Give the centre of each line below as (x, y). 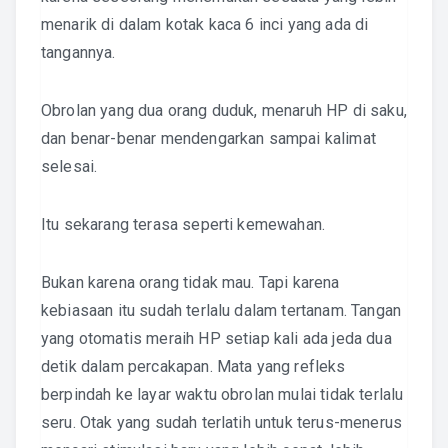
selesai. (69, 166)
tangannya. (78, 52)
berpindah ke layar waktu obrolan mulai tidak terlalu (222, 394)
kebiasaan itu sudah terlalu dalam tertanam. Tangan (221, 310)
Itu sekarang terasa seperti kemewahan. (183, 224)
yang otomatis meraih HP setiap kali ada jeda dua (216, 338)
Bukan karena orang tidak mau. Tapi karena (190, 282)
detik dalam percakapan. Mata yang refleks (193, 366)
